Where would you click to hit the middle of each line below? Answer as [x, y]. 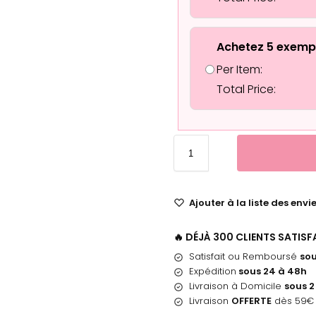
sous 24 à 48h [271, 272]
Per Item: [239, 70]
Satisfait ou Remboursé [244, 257]
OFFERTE [251, 301]
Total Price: [246, 90]
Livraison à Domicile [236, 286]
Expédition [212, 272]
